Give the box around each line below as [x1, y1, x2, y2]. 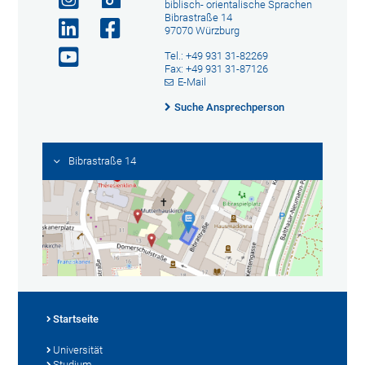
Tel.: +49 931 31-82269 [164, 50, 268, 63]
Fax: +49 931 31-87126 [164, 63, 268, 76]
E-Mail [178, 76, 207, 89]
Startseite [53, 312, 99, 325]
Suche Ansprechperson [174, 101, 284, 114]
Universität [53, 343, 103, 356]
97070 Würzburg [164, 24, 240, 37]
